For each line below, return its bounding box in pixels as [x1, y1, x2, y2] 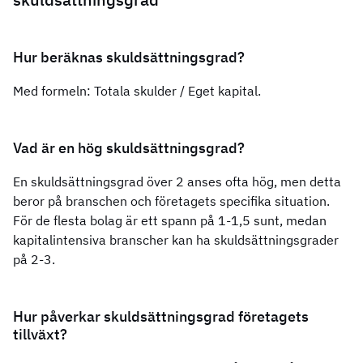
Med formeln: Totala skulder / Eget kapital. [13, 83, 261, 100]
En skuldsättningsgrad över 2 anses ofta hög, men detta [13, 173, 341, 190]
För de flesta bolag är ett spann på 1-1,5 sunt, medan [13, 212, 327, 229]
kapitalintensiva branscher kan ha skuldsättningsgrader [13, 232, 339, 249]
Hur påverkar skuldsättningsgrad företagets [13, 307, 309, 327]
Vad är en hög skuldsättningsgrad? [13, 139, 245, 158]
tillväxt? [13, 325, 67, 344]
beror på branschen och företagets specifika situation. [13, 193, 330, 210]
